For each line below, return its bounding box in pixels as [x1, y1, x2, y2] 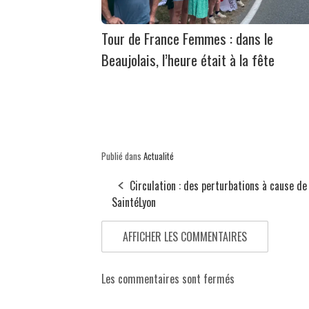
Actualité [143, 148, 174, 163]
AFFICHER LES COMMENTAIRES [123, 228, 247, 245]
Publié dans [101, 148, 143, 163]
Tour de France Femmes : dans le [101, 27, 273, 49]
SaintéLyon [112, 193, 156, 210]
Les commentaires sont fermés [101, 270, 235, 287]
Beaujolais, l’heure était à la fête [101, 48, 275, 70]
